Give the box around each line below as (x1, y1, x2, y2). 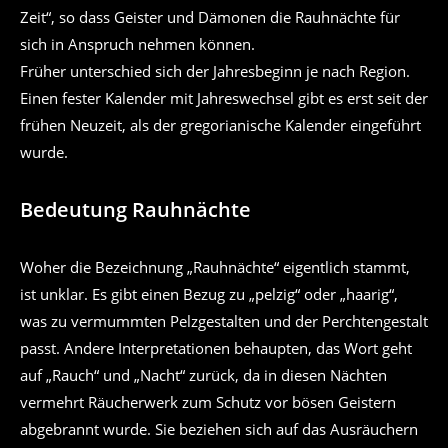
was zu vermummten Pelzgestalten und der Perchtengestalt (20, 310, 428, 331)
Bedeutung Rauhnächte (20, 195, 251, 223)
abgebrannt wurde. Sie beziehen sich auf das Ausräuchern (20, 418, 418, 439)
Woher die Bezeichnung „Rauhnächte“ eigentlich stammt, (20, 256, 410, 277)
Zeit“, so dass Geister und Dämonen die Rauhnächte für (20, 6, 400, 27)
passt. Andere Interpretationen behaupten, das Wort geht (20, 337, 412, 358)
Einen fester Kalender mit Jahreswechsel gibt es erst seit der (20, 87, 428, 108)
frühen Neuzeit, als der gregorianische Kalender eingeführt (20, 114, 421, 135)
